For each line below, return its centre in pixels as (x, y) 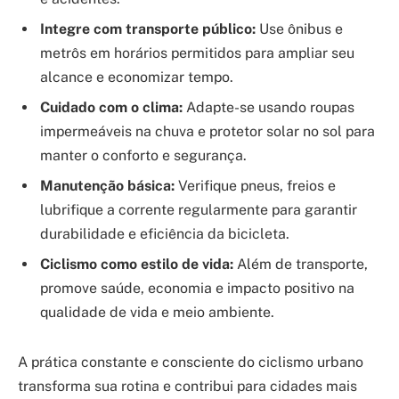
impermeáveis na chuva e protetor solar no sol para (208, 131)
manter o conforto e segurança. (143, 155)
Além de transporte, (301, 264)
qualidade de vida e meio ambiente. (157, 312)
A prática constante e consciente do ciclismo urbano (191, 362)
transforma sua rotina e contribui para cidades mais (187, 386)
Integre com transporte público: (148, 28)
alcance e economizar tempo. (137, 77)
